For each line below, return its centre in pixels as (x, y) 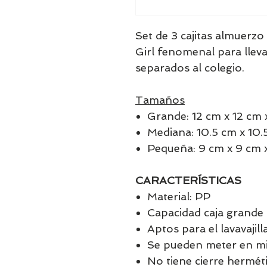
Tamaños (160, 100)
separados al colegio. (190, 68)
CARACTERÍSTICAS (188, 180)
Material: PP (179, 196)
